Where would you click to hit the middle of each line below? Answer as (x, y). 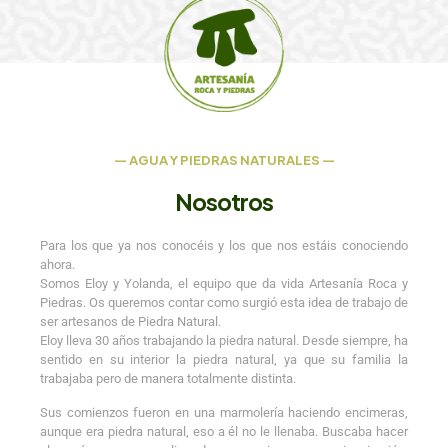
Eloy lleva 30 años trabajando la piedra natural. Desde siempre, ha (224, 341)
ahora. (57, 265)
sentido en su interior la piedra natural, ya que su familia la (224, 360)
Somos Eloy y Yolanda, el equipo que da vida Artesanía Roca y (224, 284)
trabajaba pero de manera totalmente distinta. (168, 379)
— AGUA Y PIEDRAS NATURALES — (224, 160)
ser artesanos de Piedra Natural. (130, 322)
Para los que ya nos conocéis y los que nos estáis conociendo (224, 246)
